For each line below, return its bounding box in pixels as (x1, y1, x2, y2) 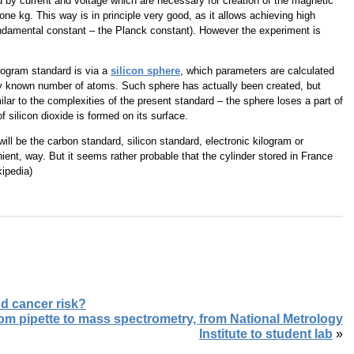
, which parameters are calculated (180, 64, 334, 77)
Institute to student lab (199, 326, 333, 341)
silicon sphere (111, 64, 180, 77)
